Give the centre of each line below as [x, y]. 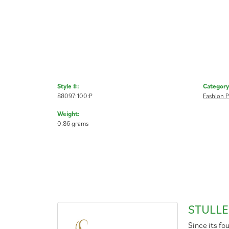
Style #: [68, 86]
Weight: [68, 113]
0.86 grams [73, 123]
